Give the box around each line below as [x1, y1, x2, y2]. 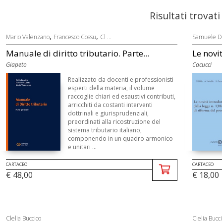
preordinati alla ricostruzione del [67, 117, 161, 126]
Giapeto [5, 60, 27, 69]
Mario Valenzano [5, 33, 50, 41]
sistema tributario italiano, [67, 126, 142, 134]
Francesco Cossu [53, 33, 96, 41]
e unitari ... [67, 143, 97, 151]
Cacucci [192, 60, 212, 69]
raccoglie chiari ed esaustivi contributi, [67, 92, 175, 101]
